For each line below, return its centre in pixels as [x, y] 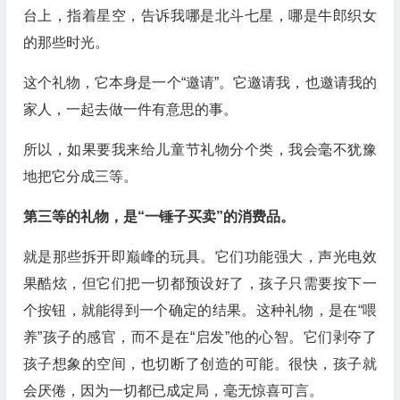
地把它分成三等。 [80, 176]
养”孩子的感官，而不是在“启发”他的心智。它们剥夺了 [200, 337]
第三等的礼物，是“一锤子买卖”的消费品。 [158, 217]
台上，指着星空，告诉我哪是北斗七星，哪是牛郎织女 [200, 16]
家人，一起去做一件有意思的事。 [130, 109]
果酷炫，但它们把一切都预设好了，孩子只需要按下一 [200, 283]
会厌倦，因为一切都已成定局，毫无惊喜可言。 [173, 391]
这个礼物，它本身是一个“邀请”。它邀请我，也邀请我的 [200, 83]
